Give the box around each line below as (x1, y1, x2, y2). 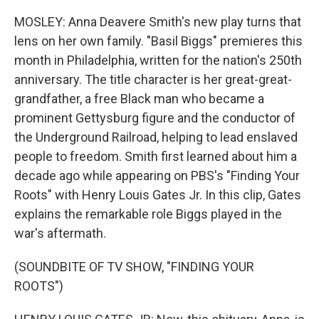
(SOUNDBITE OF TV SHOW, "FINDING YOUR (14, 259, 254, 274)
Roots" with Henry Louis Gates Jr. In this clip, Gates (14, 187, 301, 202)
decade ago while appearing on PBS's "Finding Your (14, 168, 300, 183)
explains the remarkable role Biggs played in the (14, 206, 282, 221)
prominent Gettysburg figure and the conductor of (14, 110, 296, 125)
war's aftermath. (14, 226, 106, 241)
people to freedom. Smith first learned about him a (14, 149, 297, 164)
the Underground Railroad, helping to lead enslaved (14, 130, 298, 145)
